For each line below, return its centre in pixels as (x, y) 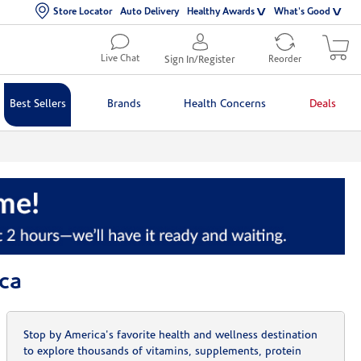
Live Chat (120, 58)
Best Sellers (37, 104)
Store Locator (83, 12)
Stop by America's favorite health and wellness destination (170, 336)
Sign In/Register (200, 60)
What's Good (302, 12)
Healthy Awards (221, 12)
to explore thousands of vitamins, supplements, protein (162, 352)
